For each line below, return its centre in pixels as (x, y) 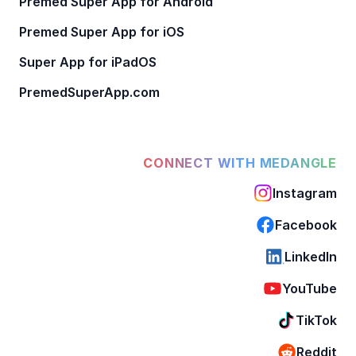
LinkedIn (311, 256)
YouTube (310, 288)
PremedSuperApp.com (89, 92)
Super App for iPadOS (88, 62)
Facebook (306, 224)
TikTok (316, 320)
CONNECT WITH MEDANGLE (240, 163)
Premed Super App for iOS (102, 31)
